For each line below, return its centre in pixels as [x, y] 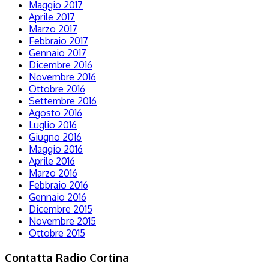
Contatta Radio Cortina [67, 258]
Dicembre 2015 [61, 209]
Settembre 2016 [63, 101]
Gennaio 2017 [58, 53]
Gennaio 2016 [58, 197]
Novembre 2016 [62, 77]
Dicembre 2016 [61, 65]
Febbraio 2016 [59, 185]
